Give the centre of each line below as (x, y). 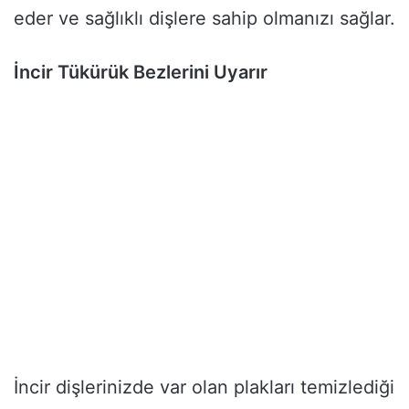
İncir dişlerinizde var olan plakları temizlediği (204, 388)
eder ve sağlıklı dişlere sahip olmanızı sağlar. (204, 19)
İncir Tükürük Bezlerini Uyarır (141, 73)
